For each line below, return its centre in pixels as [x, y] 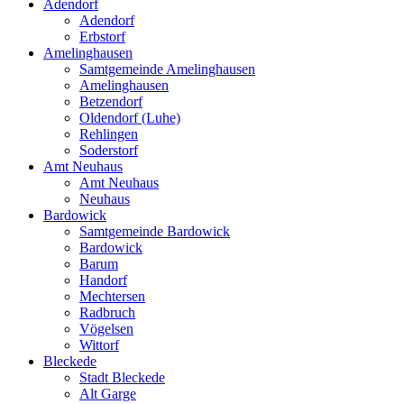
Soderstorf [109, 151]
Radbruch [107, 313]
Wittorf [99, 345]
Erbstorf [102, 37]
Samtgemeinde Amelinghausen [167, 69]
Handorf [103, 280]
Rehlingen [109, 134]
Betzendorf [111, 102]
